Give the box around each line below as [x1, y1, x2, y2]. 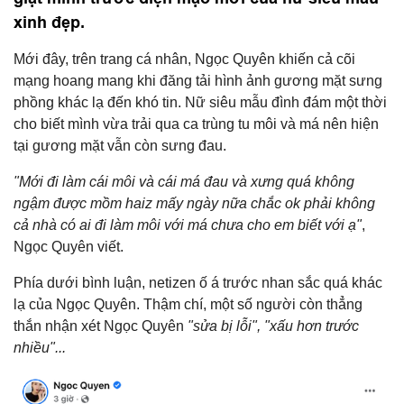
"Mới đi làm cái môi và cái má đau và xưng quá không [14, 174, 354, 189]
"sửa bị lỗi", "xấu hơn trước [188, 318, 359, 334]
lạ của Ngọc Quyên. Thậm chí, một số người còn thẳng [14, 297, 363, 312]
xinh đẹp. [14, 13, 85, 32]
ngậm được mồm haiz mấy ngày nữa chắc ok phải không [14, 196, 375, 211]
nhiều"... [14, 340, 66, 355]
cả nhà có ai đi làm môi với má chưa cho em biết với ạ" [14, 217, 362, 233]
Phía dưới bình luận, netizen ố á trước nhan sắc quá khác [14, 275, 382, 290]
